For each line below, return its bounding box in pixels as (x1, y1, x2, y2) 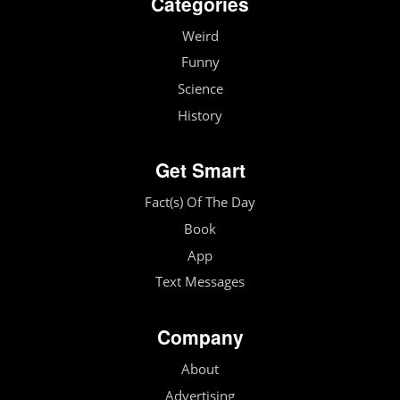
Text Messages (155, 272, 245, 292)
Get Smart (154, 156, 246, 184)
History (178, 105, 222, 125)
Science (177, 79, 223, 98)
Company (156, 323, 244, 351)
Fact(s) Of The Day (145, 193, 255, 212)
